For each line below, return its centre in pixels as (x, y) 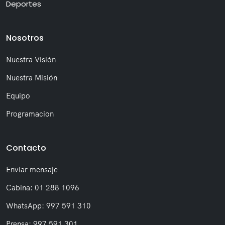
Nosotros (25, 38)
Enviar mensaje (32, 170)
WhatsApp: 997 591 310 (48, 206)
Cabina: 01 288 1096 (43, 188)
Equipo (18, 96)
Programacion (30, 114)
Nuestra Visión (31, 60)
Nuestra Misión (32, 78)
